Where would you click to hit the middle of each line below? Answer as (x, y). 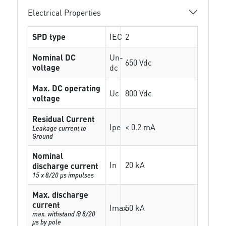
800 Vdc (139, 93)
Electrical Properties (65, 12)
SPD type (49, 37)
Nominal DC (54, 57)
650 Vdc (139, 62)
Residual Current (64, 119)
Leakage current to (60, 128)
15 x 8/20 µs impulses (63, 175)
